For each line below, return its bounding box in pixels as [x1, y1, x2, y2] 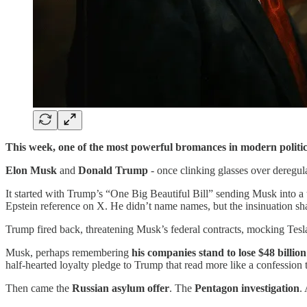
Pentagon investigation [195, 282, 299, 294]
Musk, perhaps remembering [5, 246, 132, 258]
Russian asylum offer [72, 282, 169, 294]
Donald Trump [78, 164, 148, 176]
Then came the [5, 282, 72, 294]
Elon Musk [5, 164, 57, 176]
